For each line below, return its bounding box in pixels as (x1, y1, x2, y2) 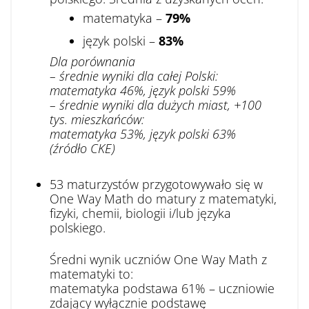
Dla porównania (50, 53, 135, 70)
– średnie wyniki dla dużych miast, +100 (50, 97, 261, 113)
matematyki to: (50, 266, 133, 282)
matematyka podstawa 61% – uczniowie (50, 280, 275, 297)
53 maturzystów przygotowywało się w (50, 176, 263, 192)
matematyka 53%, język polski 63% (50, 126, 236, 142)
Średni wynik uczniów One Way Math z (50, 251, 267, 268)
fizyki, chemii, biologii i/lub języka (50, 205, 231, 221)
